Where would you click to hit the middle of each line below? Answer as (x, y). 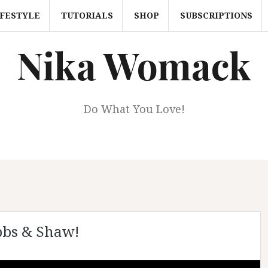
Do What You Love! (134, 109)
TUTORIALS (87, 15)
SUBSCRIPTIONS (216, 15)
